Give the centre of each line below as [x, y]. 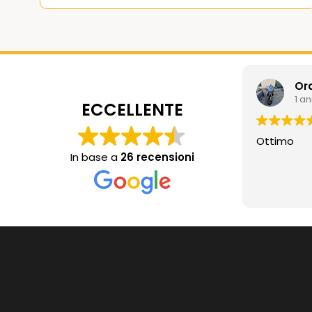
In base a [95, 157]
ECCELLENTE [132, 109]
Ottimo [275, 141]
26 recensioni [157, 157]
